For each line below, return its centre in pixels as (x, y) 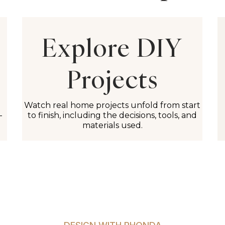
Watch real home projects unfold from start (113, 105)
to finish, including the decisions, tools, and (113, 116)
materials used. (112, 126)
